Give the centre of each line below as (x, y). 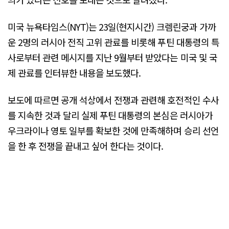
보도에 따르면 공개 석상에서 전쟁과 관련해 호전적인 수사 (113, 100)
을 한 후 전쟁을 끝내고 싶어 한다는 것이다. (86, 146)
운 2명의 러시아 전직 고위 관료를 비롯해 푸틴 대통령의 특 (113, 42)
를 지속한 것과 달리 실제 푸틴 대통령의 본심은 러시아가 (110, 115)
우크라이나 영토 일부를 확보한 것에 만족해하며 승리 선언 (113, 131)
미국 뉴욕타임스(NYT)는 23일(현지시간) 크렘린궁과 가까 (112, 27)
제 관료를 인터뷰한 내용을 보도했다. (74, 73)
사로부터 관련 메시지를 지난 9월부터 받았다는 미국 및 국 (112, 58)
